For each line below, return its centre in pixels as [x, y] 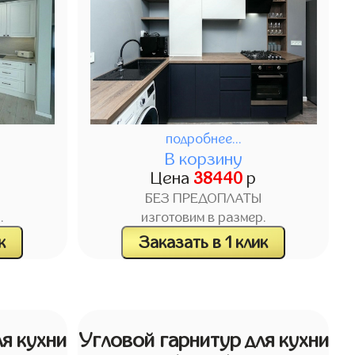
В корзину [203, 160]
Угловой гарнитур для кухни [203, 341]
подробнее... [203, 139]
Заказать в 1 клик [204, 242]
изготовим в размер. [203, 218]
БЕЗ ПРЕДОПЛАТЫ [204, 199]
